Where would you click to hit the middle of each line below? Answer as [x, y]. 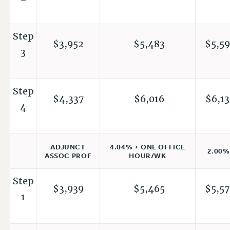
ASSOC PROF [68, 156]
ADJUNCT [68, 147]
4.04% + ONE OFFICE [148, 147]
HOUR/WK [148, 156]
